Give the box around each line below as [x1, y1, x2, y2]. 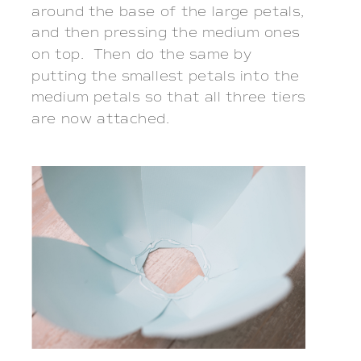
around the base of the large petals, [31, 2, 305, 20]
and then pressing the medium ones [31, 24, 301, 42]
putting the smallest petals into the [31, 67, 300, 85]
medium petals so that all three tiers [31, 89, 306, 106]
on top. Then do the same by [31, 45, 251, 63]
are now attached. [31, 110, 170, 127]
